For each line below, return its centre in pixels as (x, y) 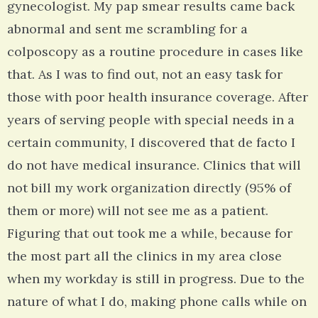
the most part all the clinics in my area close (144, 256)
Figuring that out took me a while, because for (150, 234)
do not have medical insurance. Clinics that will (154, 165)
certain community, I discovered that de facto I (151, 143)
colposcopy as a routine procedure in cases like (155, 52)
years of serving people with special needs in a (151, 120)
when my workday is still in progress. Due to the (156, 279)
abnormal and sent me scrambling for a (127, 29)
